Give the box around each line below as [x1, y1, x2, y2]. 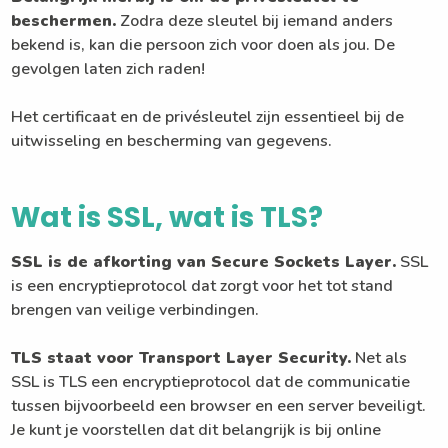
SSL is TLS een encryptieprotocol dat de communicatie [11, 371, 411, 394]
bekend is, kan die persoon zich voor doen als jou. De [11, 34, 396, 57]
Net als [351, 347, 408, 370]
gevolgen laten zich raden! [11, 58, 206, 81]
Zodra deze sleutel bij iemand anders [116, 10, 394, 33]
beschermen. [11, 10, 117, 33]
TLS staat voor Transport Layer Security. [11, 347, 352, 370]
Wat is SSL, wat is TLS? [11, 198, 324, 238]
